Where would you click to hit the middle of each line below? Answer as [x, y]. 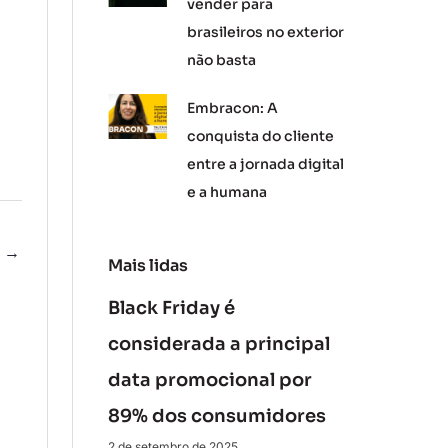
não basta [222, 60]
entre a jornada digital [266, 164]
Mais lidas [147, 265]
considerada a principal [218, 344]
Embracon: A [233, 108]
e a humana [227, 192]
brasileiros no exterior [266, 32]
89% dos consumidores [216, 416]
